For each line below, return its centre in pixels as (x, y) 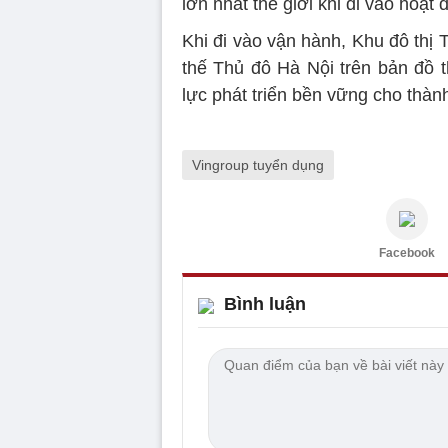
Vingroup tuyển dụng (258, 165)
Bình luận (265, 304)
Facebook (407, 253)
